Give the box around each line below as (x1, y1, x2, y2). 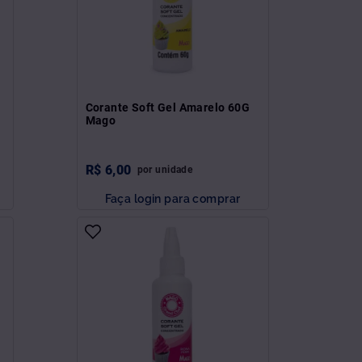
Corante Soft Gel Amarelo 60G (85, 100, 250, 114)
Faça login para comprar (104, 191, 241, 205)
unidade (155, 163, 193, 175)
